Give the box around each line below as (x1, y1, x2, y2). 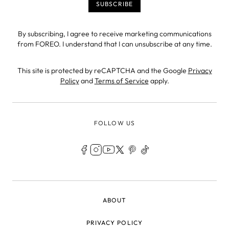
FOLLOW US (94, 119, 135, 127)
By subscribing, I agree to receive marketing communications (17, 29, 212, 38)
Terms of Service (94, 76, 149, 85)
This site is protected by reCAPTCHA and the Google (17, 65, 188, 75)
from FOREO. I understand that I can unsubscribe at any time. (17, 39, 212, 49)
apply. (148, 76, 169, 85)
